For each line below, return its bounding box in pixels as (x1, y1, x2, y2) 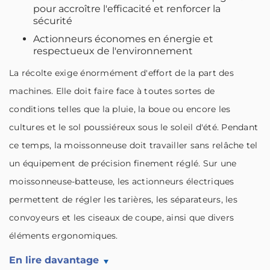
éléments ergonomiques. (9, 230, 118, 241)
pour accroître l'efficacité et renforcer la (33, 3, 221, 14)
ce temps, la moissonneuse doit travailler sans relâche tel (9, 140, 258, 151)
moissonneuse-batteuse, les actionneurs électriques (9, 176, 234, 187)
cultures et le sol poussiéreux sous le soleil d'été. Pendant (9, 122, 258, 133)
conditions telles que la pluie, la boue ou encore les (9, 104, 231, 115)
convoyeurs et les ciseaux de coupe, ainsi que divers (9, 212, 234, 223)
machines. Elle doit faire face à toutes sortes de (9, 86, 215, 96)
